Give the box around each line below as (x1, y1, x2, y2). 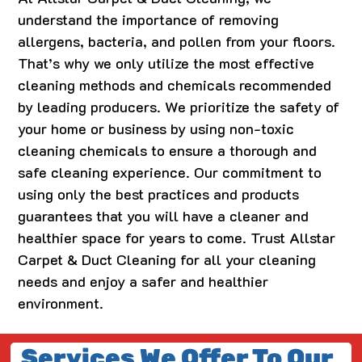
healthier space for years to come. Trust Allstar (18, 228, 336, 248)
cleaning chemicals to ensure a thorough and (18, 141, 318, 161)
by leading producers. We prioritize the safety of (18, 97, 340, 117)
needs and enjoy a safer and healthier (18, 271, 269, 292)
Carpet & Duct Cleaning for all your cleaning (18, 250, 317, 270)
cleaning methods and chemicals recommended (18, 75, 332, 95)
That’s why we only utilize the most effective (18, 53, 315, 74)
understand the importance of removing (18, 10, 280, 30)
